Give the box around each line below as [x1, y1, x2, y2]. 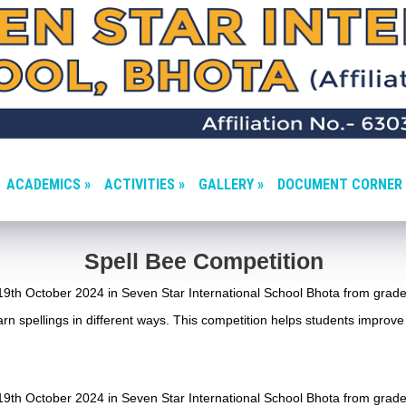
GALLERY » [198, 176, 264, 193]
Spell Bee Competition [84, 248, 324, 274]
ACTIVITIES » [104, 176, 185, 193]
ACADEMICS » [6, 176, 91, 193]
